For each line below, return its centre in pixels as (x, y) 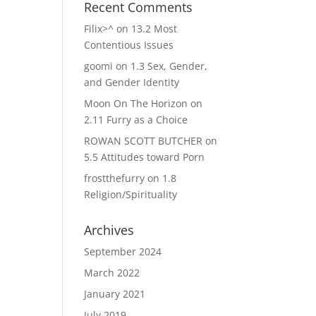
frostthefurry (115, 178)
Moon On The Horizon (136, 103)
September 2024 (123, 251)
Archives (109, 230)
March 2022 (112, 272)
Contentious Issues (129, 44)
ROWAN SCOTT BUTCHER (144, 140)
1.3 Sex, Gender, (169, 66)
